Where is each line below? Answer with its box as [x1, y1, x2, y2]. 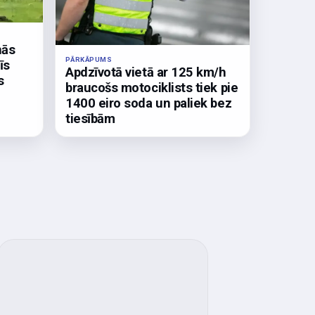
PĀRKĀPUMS [65, 56, 112, 64]
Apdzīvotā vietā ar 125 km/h [65, 65, 226, 80]
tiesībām [65, 111, 115, 127]
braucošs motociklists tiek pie [65, 80, 238, 96]
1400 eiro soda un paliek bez [65, 96, 232, 111]
